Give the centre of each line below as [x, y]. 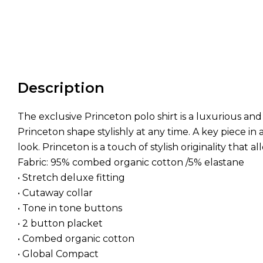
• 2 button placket [60, 224]
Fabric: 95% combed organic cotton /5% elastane [131, 163]
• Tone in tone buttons [70, 208]
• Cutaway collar [55, 193]
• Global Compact [58, 254]
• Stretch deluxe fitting [71, 178]
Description [61, 88]
